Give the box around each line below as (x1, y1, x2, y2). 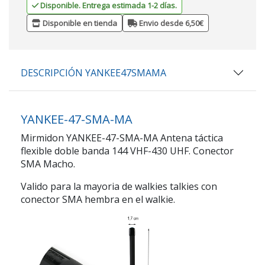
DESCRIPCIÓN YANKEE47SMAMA (21, 66, 166, 79)
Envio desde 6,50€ (137, 17, 203, 28)
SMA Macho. (21, 157, 75, 170)
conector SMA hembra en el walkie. (21, 192, 175, 206)
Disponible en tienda (41, 17, 117, 28)
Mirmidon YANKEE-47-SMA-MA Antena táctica (21, 131, 223, 144)
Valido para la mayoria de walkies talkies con (21, 179, 217, 193)
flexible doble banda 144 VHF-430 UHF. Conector (21, 144, 234, 157)
